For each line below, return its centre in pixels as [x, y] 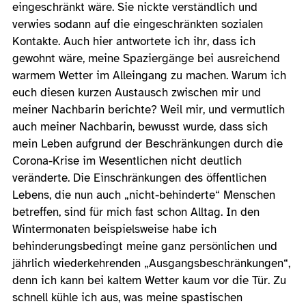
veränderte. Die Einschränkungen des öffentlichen [139, 178]
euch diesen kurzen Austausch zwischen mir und [137, 92]
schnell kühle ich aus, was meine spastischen [127, 297]
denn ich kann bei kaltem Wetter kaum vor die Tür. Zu [149, 280]
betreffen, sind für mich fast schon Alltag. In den [136, 212]
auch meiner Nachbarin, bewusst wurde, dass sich [140, 126]
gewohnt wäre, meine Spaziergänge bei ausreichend [146, 58]
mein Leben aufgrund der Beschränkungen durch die [148, 143]
